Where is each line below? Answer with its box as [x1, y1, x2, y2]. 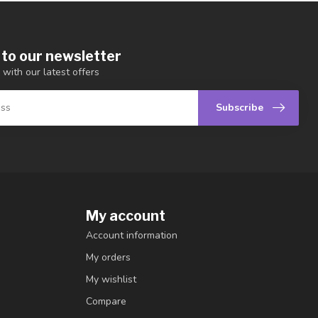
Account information [86, 228, 177, 242]
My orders [86, 250, 131, 264]
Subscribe [216, 101, 263, 115]
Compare [86, 294, 126, 308]
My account [86, 207, 165, 224]
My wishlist [86, 272, 136, 286]
